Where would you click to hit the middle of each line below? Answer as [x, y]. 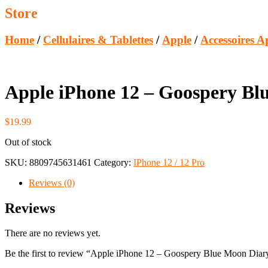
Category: [114, 162]
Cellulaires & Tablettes [98, 40]
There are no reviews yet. [53, 233]
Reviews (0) [52, 182]
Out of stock [28, 142]
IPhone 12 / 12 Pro [169, 162]
